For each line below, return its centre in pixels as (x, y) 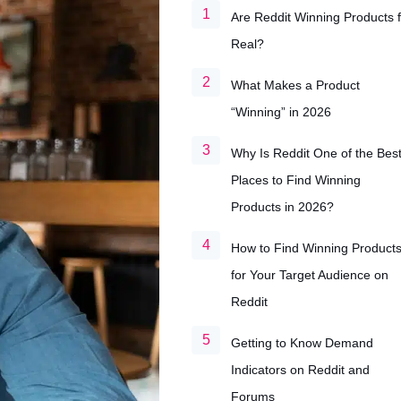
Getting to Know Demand (302, 343)
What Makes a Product (295, 85)
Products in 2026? (282, 207)
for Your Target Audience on (310, 275)
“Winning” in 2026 (281, 112)
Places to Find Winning (296, 180)
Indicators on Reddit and (300, 370)
